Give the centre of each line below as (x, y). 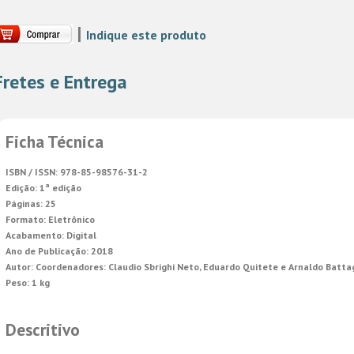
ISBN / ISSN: (32, 171)
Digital (80, 235)
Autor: (19, 266)
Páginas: (24, 203)
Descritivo (43, 329)
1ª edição (59, 187)
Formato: (26, 219)
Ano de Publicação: (47, 250)
